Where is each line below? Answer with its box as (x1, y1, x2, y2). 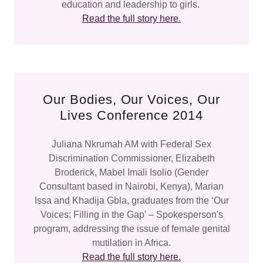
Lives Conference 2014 (60, 108, 203, 123)
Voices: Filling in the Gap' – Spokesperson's (40, 210, 223, 220)
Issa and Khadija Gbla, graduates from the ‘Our (34, 195, 229, 205)
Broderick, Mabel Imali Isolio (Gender (55, 167, 208, 177)
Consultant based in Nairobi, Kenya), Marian (39, 181, 224, 191)
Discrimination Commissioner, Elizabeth (48, 153, 215, 163)
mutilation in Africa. (92, 238, 171, 248)
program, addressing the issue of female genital (33, 224, 230, 234)
